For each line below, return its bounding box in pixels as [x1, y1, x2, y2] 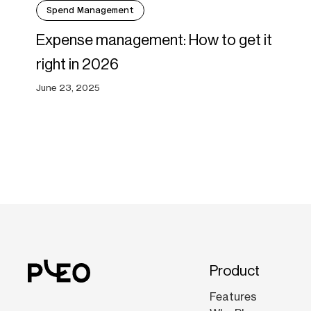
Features [210, 289, 257, 304]
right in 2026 [36, 56, 119, 74]
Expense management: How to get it [36, 31, 272, 49]
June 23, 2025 [36, 82, 100, 94]
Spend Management [47, 5, 134, 16]
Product [210, 262, 260, 280]
